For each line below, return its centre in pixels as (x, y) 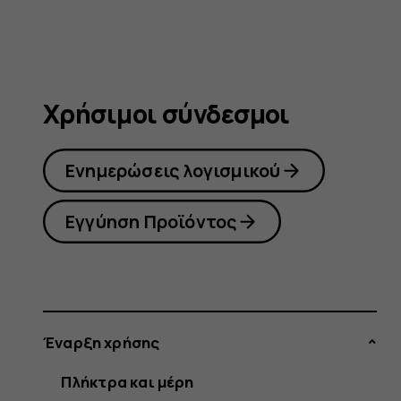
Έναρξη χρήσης (102, 342)
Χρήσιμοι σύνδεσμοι (166, 114)
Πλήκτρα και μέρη (127, 381)
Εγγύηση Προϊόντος (151, 221)
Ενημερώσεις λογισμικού (173, 170)
